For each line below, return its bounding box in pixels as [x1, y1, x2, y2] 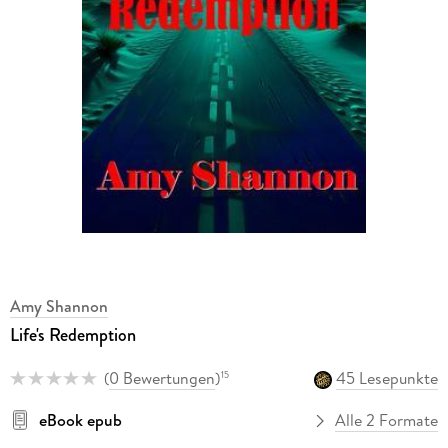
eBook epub [38, 409, 122, 432]
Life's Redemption [9, 321, 136, 348]
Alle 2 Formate [335, 409, 439, 432]
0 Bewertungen [108, 367, 215, 389]
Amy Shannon [9, 294, 108, 317]
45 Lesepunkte [336, 367, 439, 389]
